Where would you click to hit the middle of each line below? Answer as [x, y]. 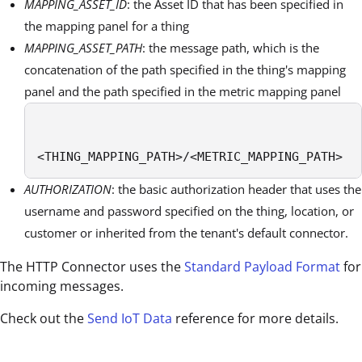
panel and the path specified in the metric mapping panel [183, 92]
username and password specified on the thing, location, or [189, 211]
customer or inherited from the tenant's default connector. [186, 233]
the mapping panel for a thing [107, 26]
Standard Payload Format [262, 267]
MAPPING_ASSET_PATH [83, 48]
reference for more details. [255, 319]
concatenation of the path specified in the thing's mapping [185, 70]
